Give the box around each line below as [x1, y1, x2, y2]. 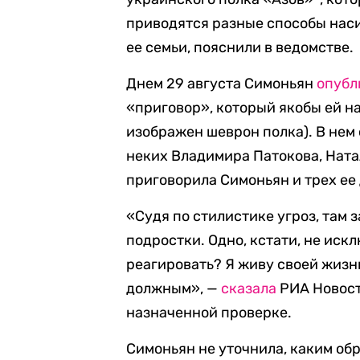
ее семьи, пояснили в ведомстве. [126, 39, 354, 56]
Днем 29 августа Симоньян [126, 75, 317, 92]
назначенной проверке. [126, 304, 292, 321]
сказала [221, 280, 277, 297]
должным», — [126, 280, 222, 297]
